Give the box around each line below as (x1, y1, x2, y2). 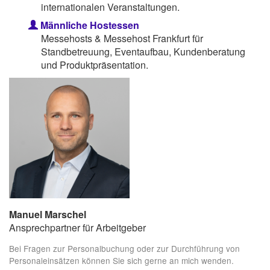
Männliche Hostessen (38, 17, 139, 32)
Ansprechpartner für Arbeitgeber (9, 220, 146, 234)
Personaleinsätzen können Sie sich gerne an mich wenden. (9, 254, 234, 267)
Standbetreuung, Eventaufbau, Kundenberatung (40, 44, 245, 58)
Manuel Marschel (9, 207, 86, 221)
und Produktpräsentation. (40, 57, 148, 72)
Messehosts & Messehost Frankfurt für (40, 31, 203, 45)
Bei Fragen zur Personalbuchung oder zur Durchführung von (9, 242, 240, 255)
